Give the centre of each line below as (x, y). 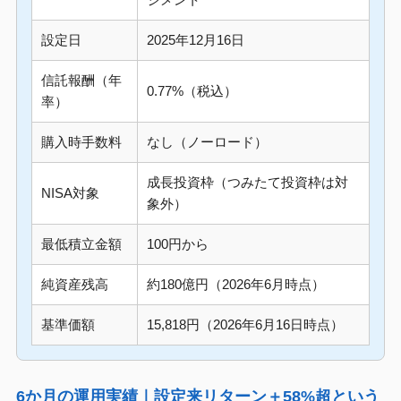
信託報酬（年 (81, 81)
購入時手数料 (81, 142)
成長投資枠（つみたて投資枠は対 (247, 183)
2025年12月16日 (195, 40)
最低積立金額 (81, 244)
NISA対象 (70, 193)
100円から (177, 244)
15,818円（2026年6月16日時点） (245, 325)
